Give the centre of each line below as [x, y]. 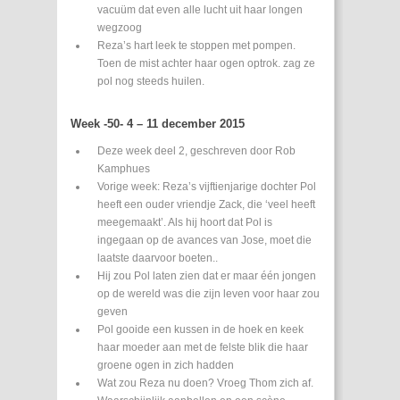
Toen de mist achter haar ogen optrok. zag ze [206, 64]
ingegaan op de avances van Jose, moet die [204, 241]
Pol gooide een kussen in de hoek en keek [200, 330]
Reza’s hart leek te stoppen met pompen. [196, 46]
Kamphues [124, 169]
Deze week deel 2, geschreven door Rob [196, 151]
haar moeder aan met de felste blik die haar [203, 348]
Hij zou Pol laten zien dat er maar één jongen [207, 276]
